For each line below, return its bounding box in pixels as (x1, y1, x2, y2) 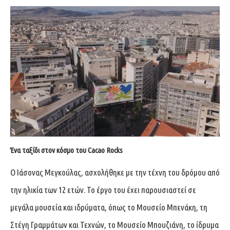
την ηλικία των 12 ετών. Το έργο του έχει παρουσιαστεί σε (10, 184, 196, 195)
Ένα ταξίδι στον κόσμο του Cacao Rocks (10, 145, 123, 155)
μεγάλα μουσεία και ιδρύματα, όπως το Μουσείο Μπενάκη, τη (10, 202, 207, 212)
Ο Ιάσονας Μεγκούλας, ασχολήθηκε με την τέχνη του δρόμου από (10, 167, 220, 177)
